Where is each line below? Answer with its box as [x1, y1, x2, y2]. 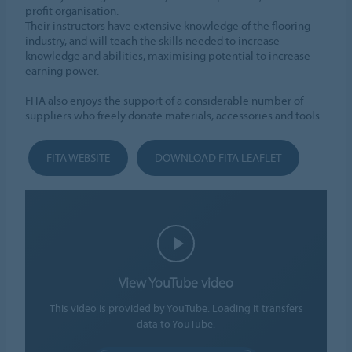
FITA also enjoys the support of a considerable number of [25, 93, 304, 108]
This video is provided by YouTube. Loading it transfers [49, 301, 303, 316]
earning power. [25, 63, 100, 79]
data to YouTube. [137, 317, 215, 332]
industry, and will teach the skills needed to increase [25, 33, 280, 49]
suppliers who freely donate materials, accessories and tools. [25, 108, 323, 123]
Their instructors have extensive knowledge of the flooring [25, 18, 311, 34]
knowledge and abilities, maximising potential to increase [25, 48, 311, 64]
